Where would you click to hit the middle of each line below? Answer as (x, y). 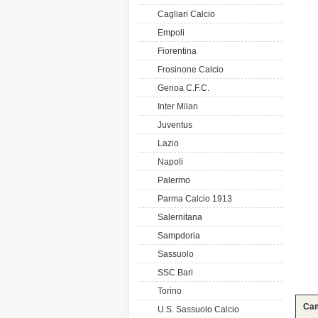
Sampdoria (177, 236)
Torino (168, 291)
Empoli (169, 33)
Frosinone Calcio (188, 70)
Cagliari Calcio (184, 14)
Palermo (172, 180)
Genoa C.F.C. (181, 88)
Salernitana (178, 217)
